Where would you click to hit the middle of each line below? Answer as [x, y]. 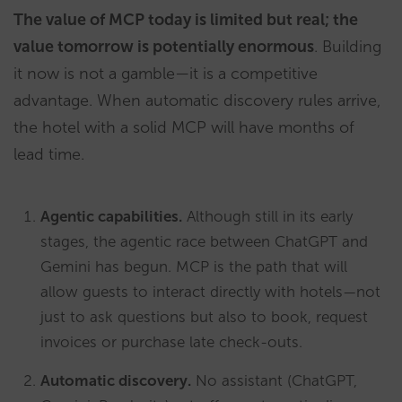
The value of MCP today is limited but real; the [186, 19]
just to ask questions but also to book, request [204, 316]
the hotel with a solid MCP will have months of [184, 127]
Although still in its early [267, 216]
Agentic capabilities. [111, 216]
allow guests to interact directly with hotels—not [210, 291]
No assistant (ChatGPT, [274, 380]
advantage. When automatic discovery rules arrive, [197, 100]
